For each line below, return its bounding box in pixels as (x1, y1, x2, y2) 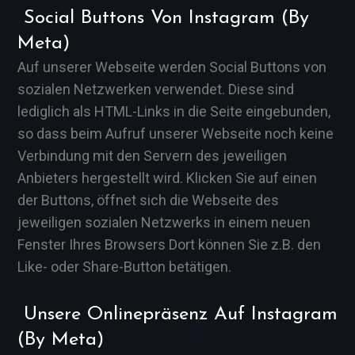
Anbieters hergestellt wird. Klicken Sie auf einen (17, 170, 317, 186)
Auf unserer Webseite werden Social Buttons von (17, 59, 326, 75)
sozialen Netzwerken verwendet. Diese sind (17, 81, 294, 97)
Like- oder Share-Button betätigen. (17, 258, 231, 275)
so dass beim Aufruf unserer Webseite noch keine (17, 125, 334, 142)
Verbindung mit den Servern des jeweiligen (17, 147, 287, 164)
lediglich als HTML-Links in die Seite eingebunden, (17, 103, 330, 120)
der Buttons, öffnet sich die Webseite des (17, 192, 279, 208)
